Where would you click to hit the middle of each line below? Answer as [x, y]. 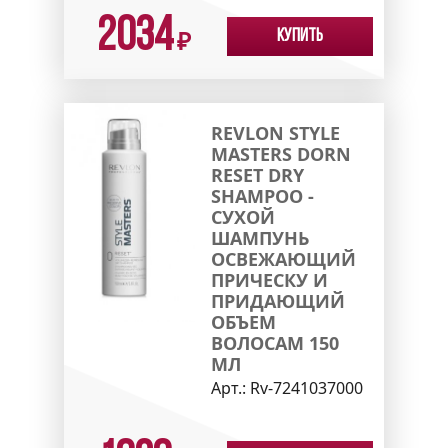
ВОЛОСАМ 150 [274, 342]
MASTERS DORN [280, 153]
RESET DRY [257, 174]
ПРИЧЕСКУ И [269, 279]
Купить [300, 36]
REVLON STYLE [275, 132]
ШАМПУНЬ [259, 237]
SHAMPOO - [262, 195]
